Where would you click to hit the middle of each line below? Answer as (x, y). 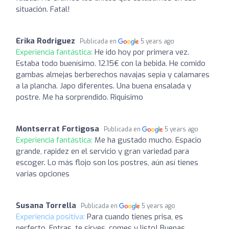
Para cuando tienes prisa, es (135, 217)
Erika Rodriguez (45, 41)
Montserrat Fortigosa (58, 129)
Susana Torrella (46, 205)
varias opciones (43, 174)
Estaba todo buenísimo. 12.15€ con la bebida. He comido (111, 63)
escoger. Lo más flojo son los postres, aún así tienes (107, 163)
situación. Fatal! (43, 9)
